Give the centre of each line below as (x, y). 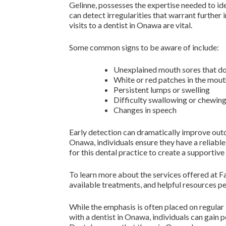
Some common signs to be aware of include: (144, 47)
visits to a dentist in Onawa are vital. (131, 25)
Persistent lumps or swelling (162, 90)
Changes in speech (145, 110)
